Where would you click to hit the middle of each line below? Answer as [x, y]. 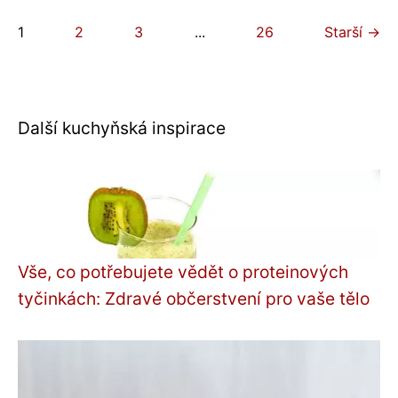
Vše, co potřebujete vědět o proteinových [183, 272]
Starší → [352, 32]
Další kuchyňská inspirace [122, 128]
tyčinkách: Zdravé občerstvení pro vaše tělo [194, 298]
